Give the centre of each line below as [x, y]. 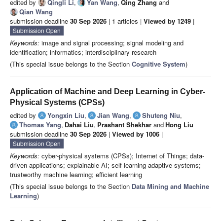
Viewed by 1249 [167, 21]
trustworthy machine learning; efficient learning [76, 175]
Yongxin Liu [66, 115]
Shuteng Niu [161, 115]
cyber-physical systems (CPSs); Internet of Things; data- [122, 156]
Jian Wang [113, 115]
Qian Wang [36, 12]
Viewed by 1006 [136, 134]
